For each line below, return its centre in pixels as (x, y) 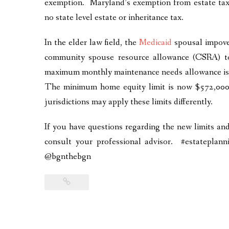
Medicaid (156, 42)
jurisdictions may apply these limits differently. (129, 102)
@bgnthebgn (68, 156)
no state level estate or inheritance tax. (114, 17)
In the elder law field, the (91, 42)
